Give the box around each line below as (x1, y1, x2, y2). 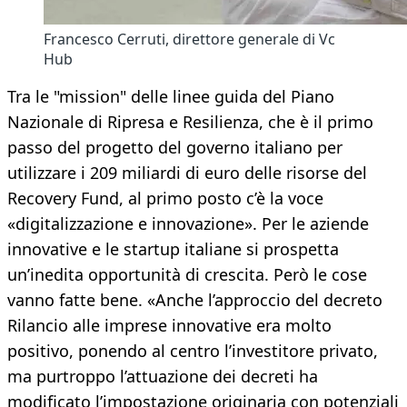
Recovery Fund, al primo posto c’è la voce (7, 187, 323, 210)
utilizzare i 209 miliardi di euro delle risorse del (7, 162, 367, 184)
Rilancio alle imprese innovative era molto (7, 314, 332, 337)
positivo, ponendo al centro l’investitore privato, (7, 340, 378, 362)
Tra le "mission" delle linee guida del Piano (7, 85, 334, 108)
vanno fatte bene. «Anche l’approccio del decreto (7, 289, 382, 312)
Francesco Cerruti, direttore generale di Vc (44, 29, 335, 50)
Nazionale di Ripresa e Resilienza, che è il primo (7, 111, 373, 134)
